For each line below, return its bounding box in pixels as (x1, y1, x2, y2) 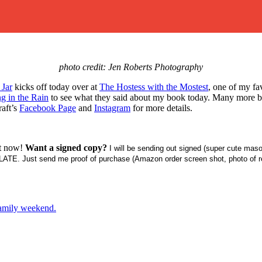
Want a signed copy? (25, 142, 107, 153)
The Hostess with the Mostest (99, 81, 208, 92)
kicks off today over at (12, 81, 99, 92)
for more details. (130, 102, 192, 113)
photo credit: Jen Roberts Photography (59, 61, 203, 72)
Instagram (94, 102, 130, 113)
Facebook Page (19, 102, 76, 113)
